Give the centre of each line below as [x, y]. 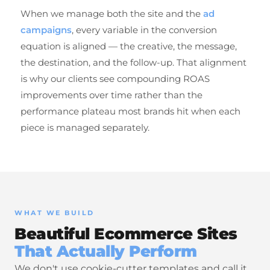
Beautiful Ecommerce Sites [126, 234]
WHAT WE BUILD [55, 213]
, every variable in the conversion [144, 30]
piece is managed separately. [85, 127]
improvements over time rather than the [111, 95]
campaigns [46, 30]
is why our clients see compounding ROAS [115, 79]
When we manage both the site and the [112, 14]
